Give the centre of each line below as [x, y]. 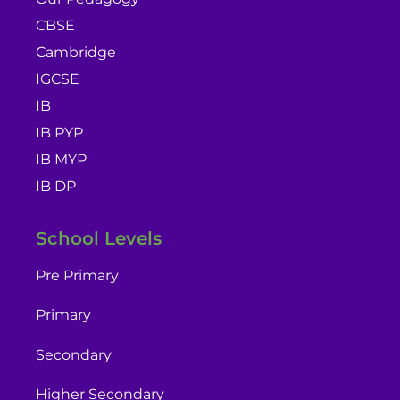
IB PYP [59, 132]
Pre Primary [77, 276]
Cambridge [76, 52]
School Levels [99, 239]
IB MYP [61, 159]
